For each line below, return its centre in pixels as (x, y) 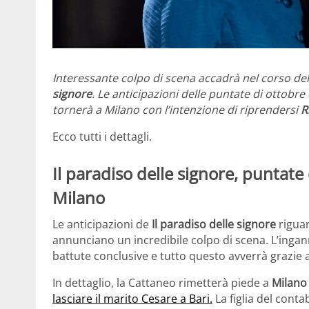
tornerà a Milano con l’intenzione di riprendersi (175, 110)
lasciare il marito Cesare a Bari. (132, 298)
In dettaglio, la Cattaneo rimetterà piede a (162, 282)
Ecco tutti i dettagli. (102, 137)
